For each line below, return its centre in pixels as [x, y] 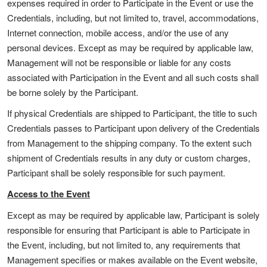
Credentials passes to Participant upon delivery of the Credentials [133, 128]
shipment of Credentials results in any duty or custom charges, [129, 158]
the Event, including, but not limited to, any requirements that [124, 245]
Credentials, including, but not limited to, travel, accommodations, [133, 18]
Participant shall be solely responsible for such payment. [116, 173]
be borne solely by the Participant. [73, 92]
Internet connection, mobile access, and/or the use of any [118, 32]
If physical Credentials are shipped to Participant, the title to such [132, 113]
